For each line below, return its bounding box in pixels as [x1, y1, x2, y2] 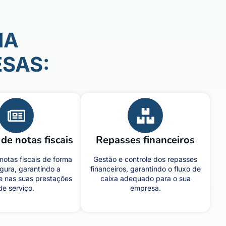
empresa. [130, 184, 161, 192]
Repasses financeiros [96, 133, 195, 147]
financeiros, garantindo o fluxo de [90, 164, 201, 173]
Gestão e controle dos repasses [93, 155, 197, 163]
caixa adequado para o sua [100, 174, 191, 183]
